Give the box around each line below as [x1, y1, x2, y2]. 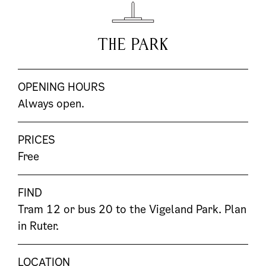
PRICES [18, 132, 55, 147]
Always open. [18, 96, 84, 111]
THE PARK [97, 35, 169, 53]
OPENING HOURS [18, 79, 105, 94]
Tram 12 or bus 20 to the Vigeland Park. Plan [18, 201, 246, 217]
